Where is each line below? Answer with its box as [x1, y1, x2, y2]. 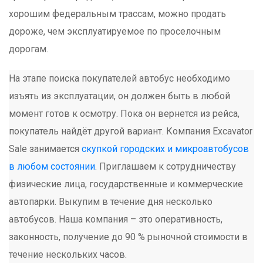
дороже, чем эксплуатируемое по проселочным [9, 26, 221, 38]
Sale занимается [9, 143, 82, 155]
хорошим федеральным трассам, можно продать [9, 8, 226, 20]
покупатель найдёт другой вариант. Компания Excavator [9, 126, 252, 137]
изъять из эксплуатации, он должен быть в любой [9, 90, 230, 102]
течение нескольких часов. [9, 249, 127, 261]
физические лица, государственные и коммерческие [9, 178, 243, 190]
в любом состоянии [9, 161, 95, 173]
